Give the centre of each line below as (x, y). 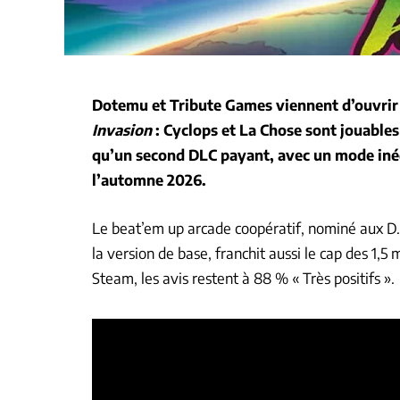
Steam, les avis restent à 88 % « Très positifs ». (243, 278)
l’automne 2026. (149, 180)
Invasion (122, 130)
